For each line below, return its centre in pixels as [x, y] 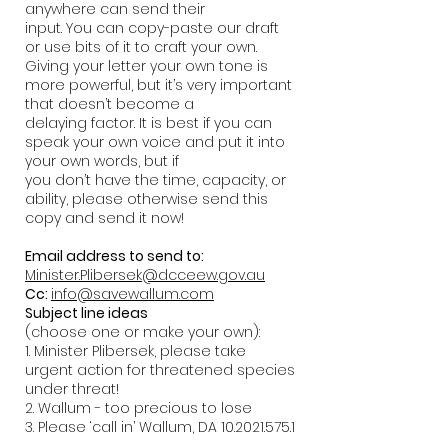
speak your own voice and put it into [155, 142]
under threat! [72, 389]
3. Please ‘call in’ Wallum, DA [123, 427]
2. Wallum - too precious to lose [138, 408]
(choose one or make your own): [142, 332]
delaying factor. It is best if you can [148, 123]
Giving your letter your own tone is [146, 66]
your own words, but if [102, 161]
